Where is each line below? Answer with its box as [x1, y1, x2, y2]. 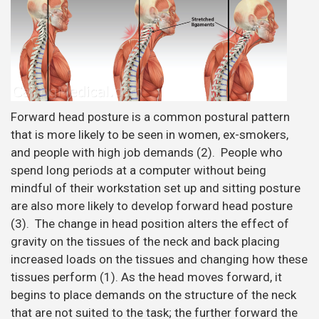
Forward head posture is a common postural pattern [11, 109, 290, 124]
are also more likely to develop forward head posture [11, 198, 293, 213]
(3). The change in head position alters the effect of [11, 216, 289, 231]
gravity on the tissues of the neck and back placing [11, 234, 280, 249]
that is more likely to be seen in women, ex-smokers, [11, 127, 288, 142]
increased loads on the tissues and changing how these [11, 251, 308, 266]
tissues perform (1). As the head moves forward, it [11, 269, 282, 284]
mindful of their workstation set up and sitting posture [11, 180, 300, 195]
